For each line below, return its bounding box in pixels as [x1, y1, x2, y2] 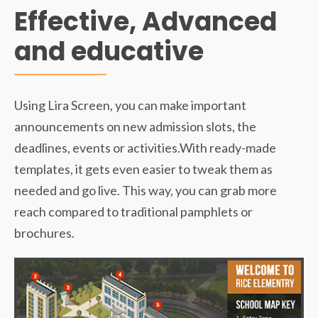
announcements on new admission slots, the [14, 119, 256, 135]
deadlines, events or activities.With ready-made [14, 140, 276, 156]
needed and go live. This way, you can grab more [14, 182, 277, 199]
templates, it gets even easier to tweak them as [14, 161, 273, 177]
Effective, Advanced [14, 4, 277, 40]
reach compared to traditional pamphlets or [14, 204, 253, 220]
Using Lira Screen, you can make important [14, 97, 246, 114]
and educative [14, 33, 204, 70]
